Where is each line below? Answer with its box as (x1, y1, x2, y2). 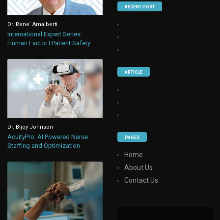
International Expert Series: (7, 30, 82, 38)
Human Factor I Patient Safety (7, 39, 91, 47)
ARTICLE (125, 69, 143, 75)
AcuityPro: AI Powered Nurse (7, 133, 88, 141)
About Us (124, 163, 153, 171)
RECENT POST (125, 4, 155, 9)
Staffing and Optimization (7, 142, 81, 150)
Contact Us (124, 176, 159, 184)
